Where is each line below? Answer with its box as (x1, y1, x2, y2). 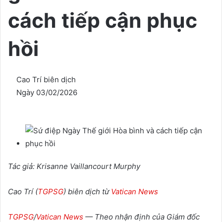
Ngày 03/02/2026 (16, 87, 77, 97)
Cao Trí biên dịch (16, 74, 76, 84)
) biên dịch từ (63, 186, 111, 196)
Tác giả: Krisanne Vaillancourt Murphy (8, 161, 140, 171)
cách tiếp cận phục (8, 8, 197, 33)
